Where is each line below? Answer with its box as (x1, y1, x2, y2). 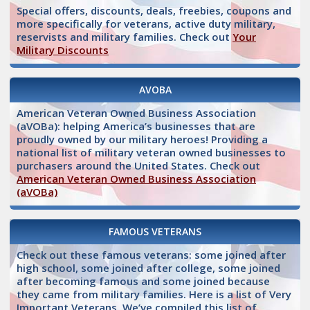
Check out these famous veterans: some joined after (17, 248, 286, 262)
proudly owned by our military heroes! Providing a (17, 132, 268, 147)
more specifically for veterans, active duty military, (17, 17, 275, 31)
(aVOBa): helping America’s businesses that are (17, 119, 255, 134)
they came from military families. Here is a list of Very (17, 287, 291, 302)
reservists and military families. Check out (17, 30, 232, 44)
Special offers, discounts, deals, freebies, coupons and (17, 3, 291, 18)
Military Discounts (17, 43, 109, 57)
